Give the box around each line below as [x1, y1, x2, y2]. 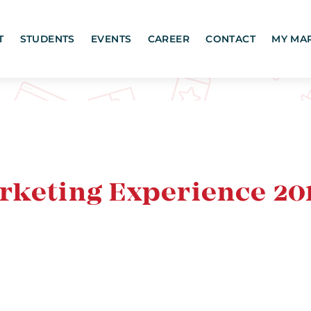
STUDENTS [19, 33, 75, 45]
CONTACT [205, 33, 256, 45]
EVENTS [91, 33, 132, 45]
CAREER [147, 33, 190, 45]
